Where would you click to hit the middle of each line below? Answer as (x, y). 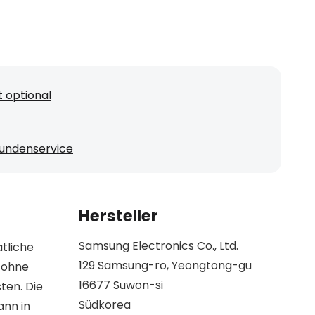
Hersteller (118, 216)
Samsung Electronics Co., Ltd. (159, 246)
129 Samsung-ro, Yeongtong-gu (165, 266)
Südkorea (105, 305)
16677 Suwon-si (121, 285)
